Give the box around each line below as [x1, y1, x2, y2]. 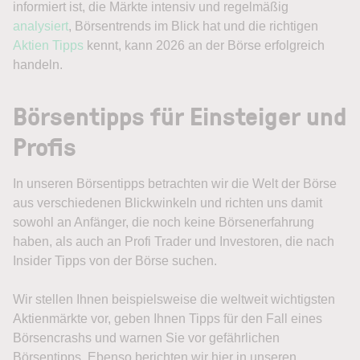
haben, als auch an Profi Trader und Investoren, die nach [13, 235, 334, 248]
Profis [13, 128, 76, 164]
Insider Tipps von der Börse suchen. [13, 254, 217, 268]
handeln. [13, 58, 63, 72]
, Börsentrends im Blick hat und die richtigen [68, 19, 318, 33]
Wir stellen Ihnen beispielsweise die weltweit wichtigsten [13, 292, 335, 306]
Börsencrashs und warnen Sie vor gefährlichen [13, 331, 280, 345]
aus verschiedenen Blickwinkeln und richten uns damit [13, 196, 322, 210]
